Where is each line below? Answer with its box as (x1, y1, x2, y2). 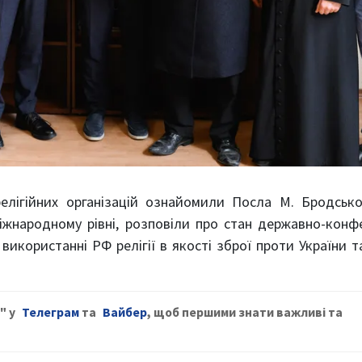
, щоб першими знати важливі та (147, 305, 343, 320)
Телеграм (22, 305, 79, 320)
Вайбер (103, 305, 147, 320)
